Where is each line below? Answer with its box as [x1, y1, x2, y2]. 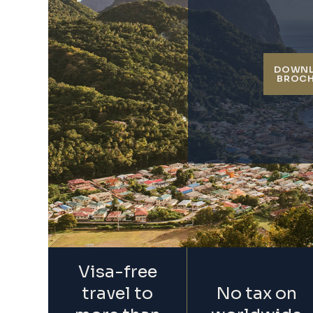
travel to [82, 283, 154, 305]
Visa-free [78, 261, 157, 283]
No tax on [215, 283, 297, 305]
